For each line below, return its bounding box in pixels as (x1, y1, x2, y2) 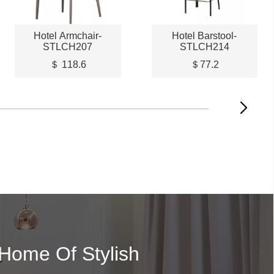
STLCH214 (179, 41, 229, 52)
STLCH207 (43, 41, 93, 52)
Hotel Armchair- (34, 30, 102, 41)
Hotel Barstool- (172, 30, 237, 41)
